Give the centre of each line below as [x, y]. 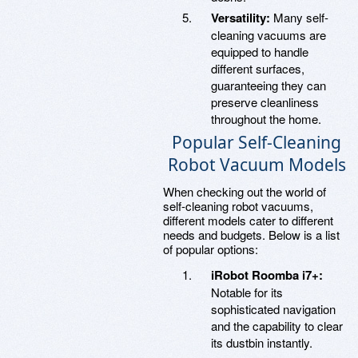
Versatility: [241, 18]
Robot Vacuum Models [257, 165]
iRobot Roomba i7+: [267, 275]
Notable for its [247, 292]
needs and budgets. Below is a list [251, 235]
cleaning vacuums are [268, 35]
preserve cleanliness [265, 102]
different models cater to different [248, 220]
